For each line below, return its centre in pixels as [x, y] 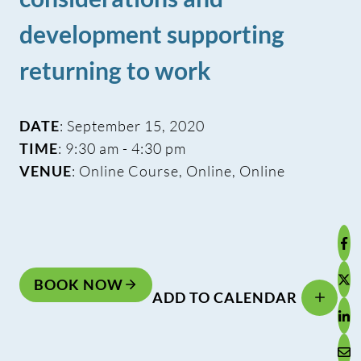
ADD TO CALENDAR [225, 298]
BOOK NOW [79, 285]
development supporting [152, 34]
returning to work [115, 71]
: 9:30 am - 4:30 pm [122, 149]
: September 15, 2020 [132, 126]
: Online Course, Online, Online [178, 171]
